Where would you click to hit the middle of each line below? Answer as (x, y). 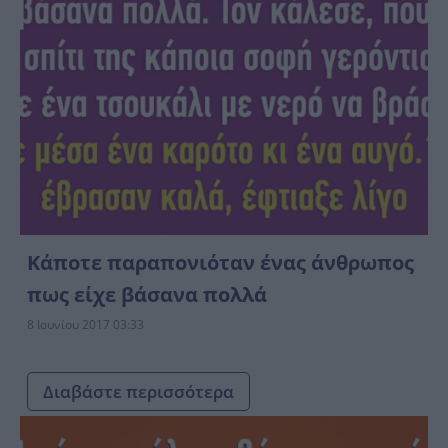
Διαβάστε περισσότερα (138, 391)
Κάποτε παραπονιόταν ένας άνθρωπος (220, 262)
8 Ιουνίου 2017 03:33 (85, 324)
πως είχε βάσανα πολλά (147, 294)
